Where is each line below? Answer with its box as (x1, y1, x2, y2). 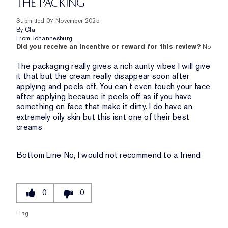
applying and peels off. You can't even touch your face (16, 81, 211, 92)
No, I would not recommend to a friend (61, 150, 201, 161)
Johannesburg (32, 34, 73, 43)
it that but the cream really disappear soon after (16, 71, 190, 82)
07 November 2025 (46, 17, 100, 25)
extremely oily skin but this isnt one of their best (16, 111, 190, 123)
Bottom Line (16, 150, 62, 161)
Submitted (16, 17, 46, 25)
